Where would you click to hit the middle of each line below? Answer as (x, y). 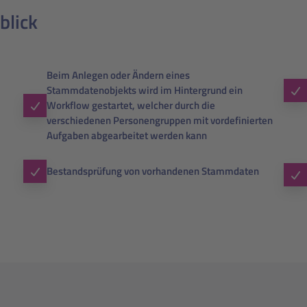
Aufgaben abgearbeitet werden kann (127, 135)
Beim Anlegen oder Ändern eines (118, 75)
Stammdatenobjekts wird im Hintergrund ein (145, 90)
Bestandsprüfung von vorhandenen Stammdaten (153, 171)
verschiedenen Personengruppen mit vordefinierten (160, 120)
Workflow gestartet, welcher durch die (131, 105)
